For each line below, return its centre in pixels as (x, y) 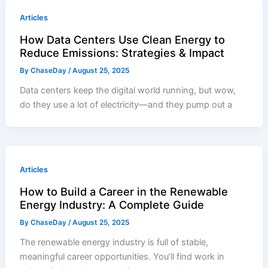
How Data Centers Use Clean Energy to (123, 40)
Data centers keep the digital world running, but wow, (128, 91)
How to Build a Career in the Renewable (124, 192)
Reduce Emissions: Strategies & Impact (122, 53)
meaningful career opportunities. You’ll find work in (122, 256)
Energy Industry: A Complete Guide (112, 205)
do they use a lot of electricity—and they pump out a (126, 105)
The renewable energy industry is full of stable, (114, 242)
